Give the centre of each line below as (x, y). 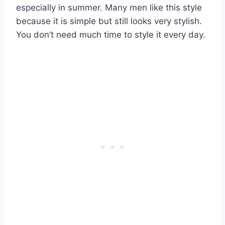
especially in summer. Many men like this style (109, 7)
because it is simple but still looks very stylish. (109, 21)
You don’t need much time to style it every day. (111, 34)
